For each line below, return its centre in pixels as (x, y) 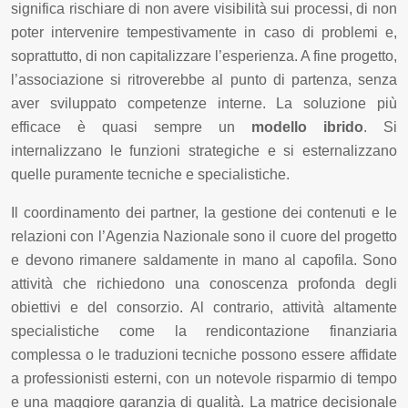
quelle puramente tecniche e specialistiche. (150, 175)
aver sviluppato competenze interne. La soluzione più (204, 104)
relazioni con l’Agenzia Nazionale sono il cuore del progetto (204, 237)
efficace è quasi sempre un (131, 127)
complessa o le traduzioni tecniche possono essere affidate (204, 355)
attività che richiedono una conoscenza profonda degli (204, 284)
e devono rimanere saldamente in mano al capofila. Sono (204, 260)
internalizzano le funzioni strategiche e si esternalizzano (204, 151)
